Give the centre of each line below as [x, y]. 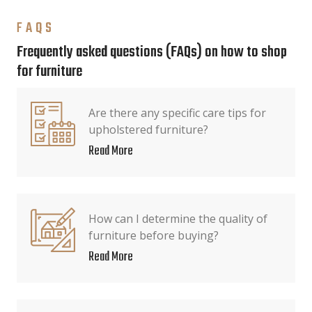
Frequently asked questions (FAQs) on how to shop [152, 53]
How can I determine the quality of [178, 219]
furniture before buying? [154, 235]
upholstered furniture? [148, 130]
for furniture [49, 72]
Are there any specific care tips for [177, 113]
